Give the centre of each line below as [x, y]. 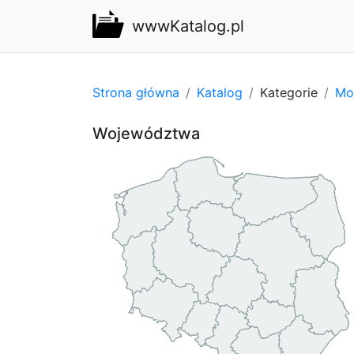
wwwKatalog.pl [188, 26]
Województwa [146, 133]
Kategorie [289, 92]
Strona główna [136, 92]
